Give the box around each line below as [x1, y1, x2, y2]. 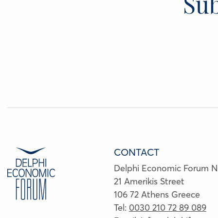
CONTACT [113, 146, 159, 159]
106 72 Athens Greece [113, 189, 200, 200]
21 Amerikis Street [113, 176, 184, 187]
